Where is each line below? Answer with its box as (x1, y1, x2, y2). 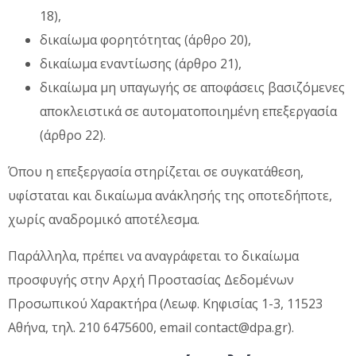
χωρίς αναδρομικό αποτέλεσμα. (8, 210, 199, 228)
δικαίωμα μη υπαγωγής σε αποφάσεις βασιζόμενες (40, 78, 345, 96)
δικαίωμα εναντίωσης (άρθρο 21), (40, 54, 242, 72)
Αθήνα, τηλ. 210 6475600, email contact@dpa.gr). (8, 318, 294, 336)
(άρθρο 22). (40, 126, 106, 144)
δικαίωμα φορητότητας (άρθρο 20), (40, 30, 251, 48)
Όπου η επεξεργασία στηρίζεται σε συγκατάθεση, (8, 162, 304, 180)
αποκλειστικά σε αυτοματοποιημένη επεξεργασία (40, 102, 337, 120)
